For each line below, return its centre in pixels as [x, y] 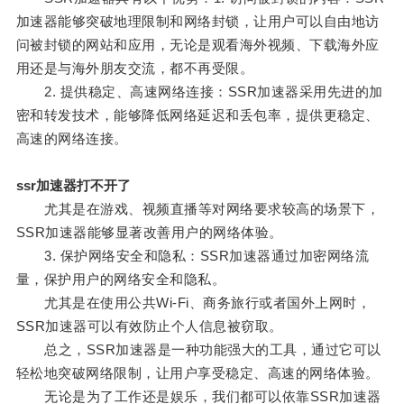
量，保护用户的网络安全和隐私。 [121, 280]
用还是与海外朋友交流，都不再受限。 [135, 69]
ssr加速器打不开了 [73, 186]
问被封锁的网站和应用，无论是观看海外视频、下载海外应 [197, 45]
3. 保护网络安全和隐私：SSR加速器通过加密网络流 [193, 256]
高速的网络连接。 [72, 139]
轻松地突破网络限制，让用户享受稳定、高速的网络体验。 [197, 373]
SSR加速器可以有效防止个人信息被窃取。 [149, 326]
